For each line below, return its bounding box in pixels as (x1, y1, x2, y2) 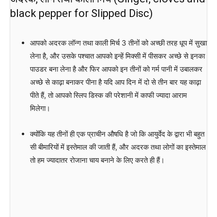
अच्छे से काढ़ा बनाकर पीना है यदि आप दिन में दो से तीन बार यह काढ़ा (30, 77, 201, 87)
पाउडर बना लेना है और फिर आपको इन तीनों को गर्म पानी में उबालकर (30, 64, 202, 74)
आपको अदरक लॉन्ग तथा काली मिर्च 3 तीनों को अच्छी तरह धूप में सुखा (30, 38, 207, 47)
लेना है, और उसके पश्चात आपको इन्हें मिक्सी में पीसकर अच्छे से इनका (30, 51, 205, 61)
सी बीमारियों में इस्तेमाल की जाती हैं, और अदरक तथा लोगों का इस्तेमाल (30, 142, 206, 152)
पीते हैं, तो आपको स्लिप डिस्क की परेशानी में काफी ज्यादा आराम (30, 90, 187, 100)
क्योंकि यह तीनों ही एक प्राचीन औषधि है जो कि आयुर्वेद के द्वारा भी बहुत (30, 129, 204, 139)
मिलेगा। (30, 103, 50, 113)
